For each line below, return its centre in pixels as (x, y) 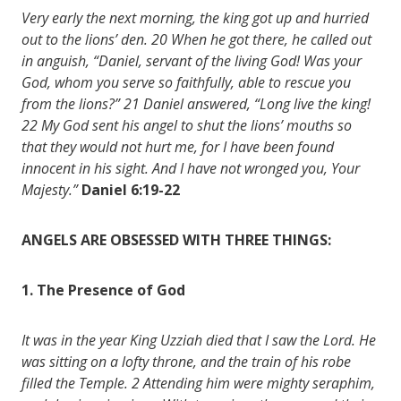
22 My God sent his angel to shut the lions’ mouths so (187, 125)
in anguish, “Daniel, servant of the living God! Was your (192, 60)
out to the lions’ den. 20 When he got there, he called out (196, 39)
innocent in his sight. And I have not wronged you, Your (191, 168)
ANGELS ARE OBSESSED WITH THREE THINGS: (176, 239)
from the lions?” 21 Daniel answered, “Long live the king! (196, 103)
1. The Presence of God (103, 290)
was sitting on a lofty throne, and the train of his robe (186, 361)
